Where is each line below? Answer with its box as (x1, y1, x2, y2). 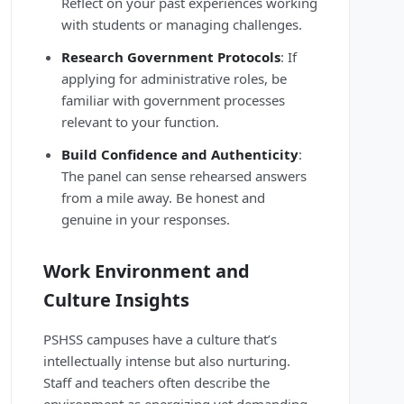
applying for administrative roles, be (61, 69, 287, 88)
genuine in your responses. (61, 210, 230, 229)
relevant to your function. (61, 113, 219, 132)
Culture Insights (43, 288, 189, 313)
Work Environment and (43, 259, 250, 284)
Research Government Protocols (61, 48, 280, 67)
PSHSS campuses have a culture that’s (43, 330, 277, 349)
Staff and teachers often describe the (43, 373, 270, 392)
